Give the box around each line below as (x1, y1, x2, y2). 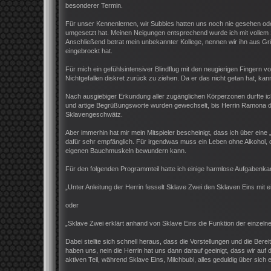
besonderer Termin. (65, 2, 123, 10)
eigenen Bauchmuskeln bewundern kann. (65, 147, 186, 155)
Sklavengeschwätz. (65, 111, 123, 119)
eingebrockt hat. (65, 47, 113, 55)
